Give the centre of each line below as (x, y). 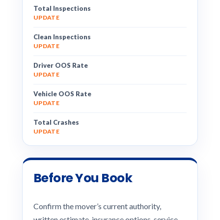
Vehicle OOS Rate (62, 94)
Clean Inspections (62, 37)
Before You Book (83, 178)
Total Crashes (56, 122)
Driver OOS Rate (60, 65)
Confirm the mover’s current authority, (97, 206)
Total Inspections (62, 8)
